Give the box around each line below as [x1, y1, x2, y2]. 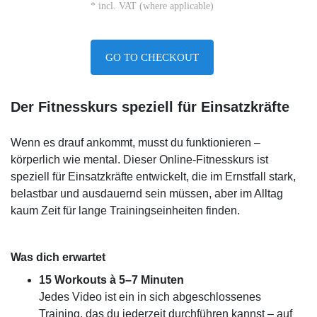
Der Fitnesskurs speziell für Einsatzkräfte [11, 99, 289, 115]
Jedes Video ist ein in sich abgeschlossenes [39, 291, 261, 303]
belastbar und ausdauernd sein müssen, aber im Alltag [11, 188, 283, 200]
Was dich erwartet [11, 251, 105, 263]
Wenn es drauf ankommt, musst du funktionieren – [11, 137, 260, 149]
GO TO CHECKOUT [105, 52, 199, 63]
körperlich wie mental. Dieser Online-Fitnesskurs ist [11, 154, 268, 166]
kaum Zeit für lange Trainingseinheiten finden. [11, 204, 240, 217]
